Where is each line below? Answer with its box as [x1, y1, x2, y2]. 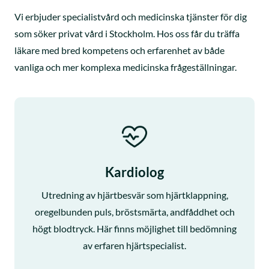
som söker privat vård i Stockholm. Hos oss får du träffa [14, 27, 240, 39]
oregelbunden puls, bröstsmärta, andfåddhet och [34, 205, 235, 217]
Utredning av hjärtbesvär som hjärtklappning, [41, 189, 228, 201]
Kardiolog [105, 163, 164, 180]
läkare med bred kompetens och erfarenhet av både [14, 44, 225, 56]
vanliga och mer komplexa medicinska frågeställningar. [14, 61, 237, 73]
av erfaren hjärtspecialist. [83, 239, 186, 251]
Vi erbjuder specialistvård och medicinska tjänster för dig [14, 10, 247, 22]
